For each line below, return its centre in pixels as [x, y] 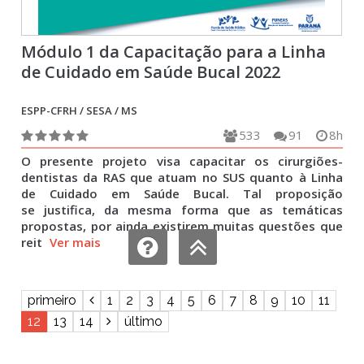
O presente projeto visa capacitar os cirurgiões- [182, 161]
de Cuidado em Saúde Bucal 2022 [151, 72]
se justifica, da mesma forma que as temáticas [182, 210]
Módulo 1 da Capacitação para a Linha [174, 52]
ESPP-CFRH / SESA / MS [80, 110]
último [144, 321]
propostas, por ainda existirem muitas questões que [182, 226]
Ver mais [76, 242]
